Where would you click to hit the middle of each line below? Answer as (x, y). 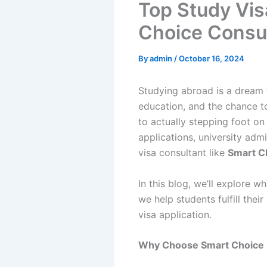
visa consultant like (183, 153)
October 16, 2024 (212, 58)
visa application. (175, 214)
